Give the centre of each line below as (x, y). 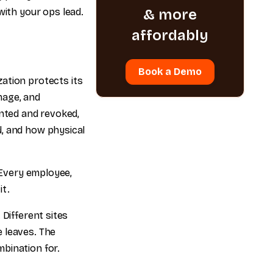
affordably (170, 35)
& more (170, 15)
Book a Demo (170, 72)
